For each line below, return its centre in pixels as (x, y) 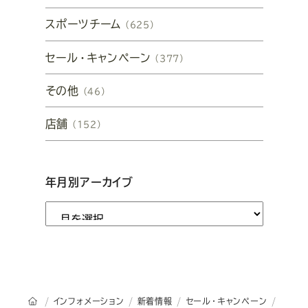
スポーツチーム (83, 24)
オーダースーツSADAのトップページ (113, 301)
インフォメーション (89, 301)
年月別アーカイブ (89, 182)
